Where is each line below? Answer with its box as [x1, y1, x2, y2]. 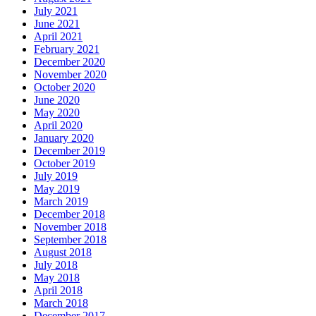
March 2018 [34, 297, 88, 310]
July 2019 [34, 170, 78, 183]
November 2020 [34, 68, 107, 81]
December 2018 [34, 208, 105, 221]
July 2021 [34, 5, 78, 18]
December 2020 [34, 56, 105, 68]
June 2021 [34, 18, 80, 30]
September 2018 [34, 233, 107, 246]
